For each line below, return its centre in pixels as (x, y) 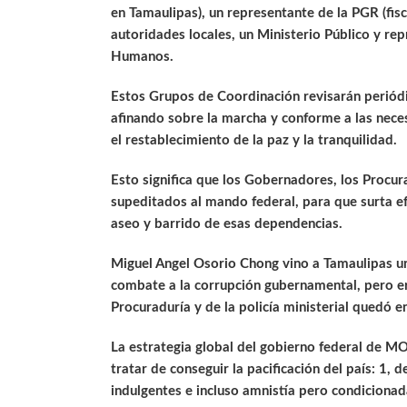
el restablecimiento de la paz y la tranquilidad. (254, 141)
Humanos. (142, 57)
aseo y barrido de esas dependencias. (227, 224)
